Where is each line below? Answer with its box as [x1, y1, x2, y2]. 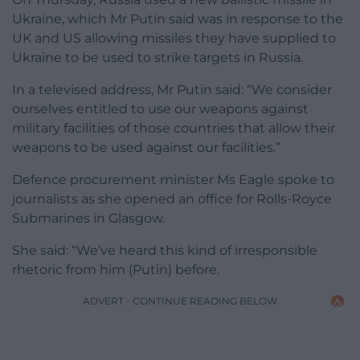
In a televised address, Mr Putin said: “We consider [12, 82, 332, 98]
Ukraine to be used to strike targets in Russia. [12, 50, 303, 66]
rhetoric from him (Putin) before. [12, 262, 219, 278]
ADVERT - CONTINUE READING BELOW [83, 295, 277, 308]
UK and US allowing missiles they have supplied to [12, 31, 336, 47]
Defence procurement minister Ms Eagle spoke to [12, 172, 334, 188]
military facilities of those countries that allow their [12, 121, 335, 137]
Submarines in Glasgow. [12, 211, 165, 227]
